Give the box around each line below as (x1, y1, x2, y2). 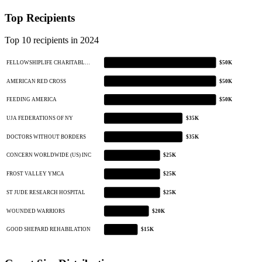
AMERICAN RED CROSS (6, 78, 66, 84)
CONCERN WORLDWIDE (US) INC (6, 152, 91, 158)
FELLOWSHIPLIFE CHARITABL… (6, 60, 90, 66)
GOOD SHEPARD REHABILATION (6, 226, 91, 233)
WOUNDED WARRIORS (6, 208, 65, 214)
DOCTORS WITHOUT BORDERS (6, 133, 86, 140)
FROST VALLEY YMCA (6, 171, 64, 177)
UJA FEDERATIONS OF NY (6, 115, 73, 122)
